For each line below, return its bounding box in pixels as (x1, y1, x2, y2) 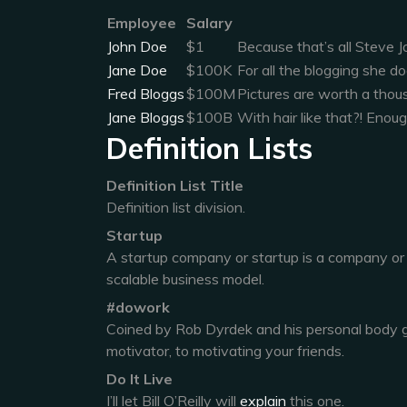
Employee (107, 14, 176, 32)
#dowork (106, 298, 170, 316)
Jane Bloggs (107, 108, 184, 126)
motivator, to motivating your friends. (106, 342, 344, 360)
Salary (186, 14, 233, 32)
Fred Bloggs (107, 84, 184, 103)
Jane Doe (107, 61, 167, 79)
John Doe (107, 37, 167, 55)
